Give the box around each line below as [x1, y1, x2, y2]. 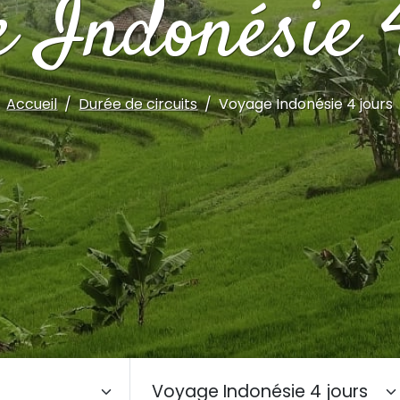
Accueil [6, 93, 58, 114]
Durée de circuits [79, 93, 198, 114]
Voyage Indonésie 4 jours [219, 93, 394, 114]
